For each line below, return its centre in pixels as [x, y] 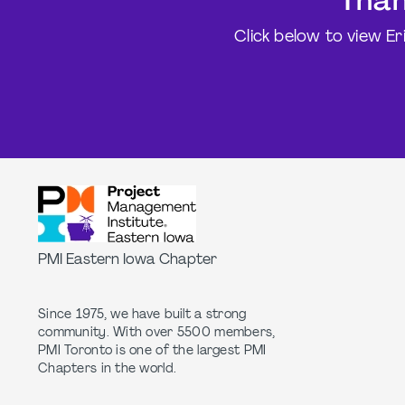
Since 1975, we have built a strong [142, 315]
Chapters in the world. [108, 369]
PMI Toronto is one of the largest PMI [152, 351]
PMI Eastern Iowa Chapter [127, 260]
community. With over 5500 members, [157, 333]
